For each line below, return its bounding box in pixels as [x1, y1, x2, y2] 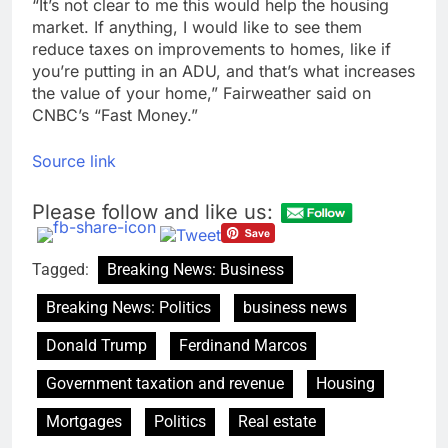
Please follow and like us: [32, 199, 273, 224]
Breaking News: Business [107, 260, 284, 280]
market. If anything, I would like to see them [32, 17, 362, 38]
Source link [32, 151, 116, 172]
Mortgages [46, 412, 122, 432]
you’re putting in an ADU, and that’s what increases [32, 61, 415, 82]
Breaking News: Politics [46, 298, 211, 318]
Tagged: [32, 260, 93, 280]
